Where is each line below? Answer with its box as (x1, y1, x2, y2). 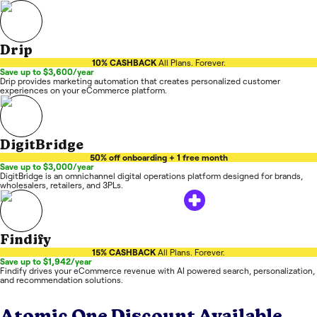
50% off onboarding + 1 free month (89, 152, 228, 162)
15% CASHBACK (92, 247, 156, 257)
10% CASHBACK (91, 57, 156, 67)
